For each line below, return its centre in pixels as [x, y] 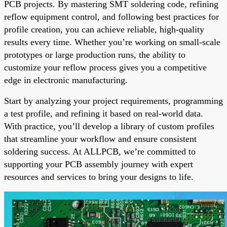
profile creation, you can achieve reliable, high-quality [104, 29]
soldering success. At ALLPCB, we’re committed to [100, 151]
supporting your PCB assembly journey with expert [99, 164]
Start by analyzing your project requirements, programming [113, 101]
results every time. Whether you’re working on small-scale [112, 42]
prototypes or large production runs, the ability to [95, 54]
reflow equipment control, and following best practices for [111, 16]
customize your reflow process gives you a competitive [105, 67]
